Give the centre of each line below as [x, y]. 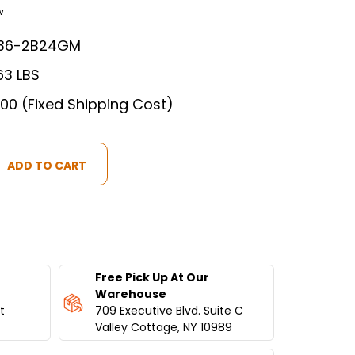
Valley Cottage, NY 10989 [163, 328]
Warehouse [130, 294]
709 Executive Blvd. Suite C [169, 311]
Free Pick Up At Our [152, 278]
